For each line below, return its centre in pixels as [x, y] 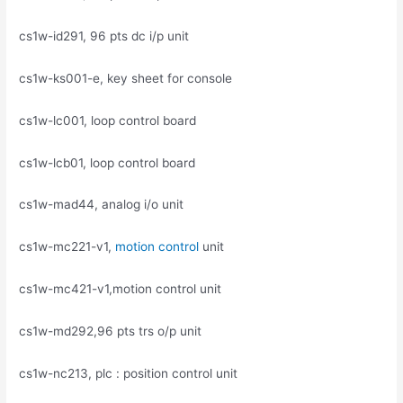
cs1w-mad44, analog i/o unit [102, 205]
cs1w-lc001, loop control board [108, 120]
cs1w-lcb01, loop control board [107, 162]
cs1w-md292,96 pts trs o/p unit [111, 331]
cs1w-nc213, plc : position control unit [129, 373]
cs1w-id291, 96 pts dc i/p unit [104, 36]
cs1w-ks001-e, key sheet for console [126, 78]
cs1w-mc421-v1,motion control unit [121, 289]
